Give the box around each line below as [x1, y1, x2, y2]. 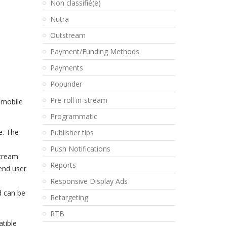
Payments [50, 63, 83, 72]
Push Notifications [50, 144, 110, 154]
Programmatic [50, 111, 97, 121]
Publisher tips [50, 128, 94, 137]
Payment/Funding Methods [50, 47, 139, 56]
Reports [50, 160, 76, 170]
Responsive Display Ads [50, 176, 128, 186]
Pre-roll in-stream [50, 95, 107, 105]
